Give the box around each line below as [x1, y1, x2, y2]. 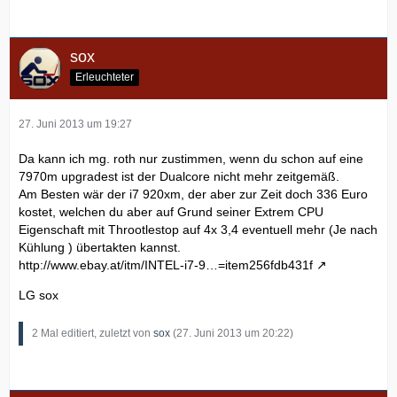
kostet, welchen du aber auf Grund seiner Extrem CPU [19, 205, 323, 220]
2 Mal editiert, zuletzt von [32, 327, 153, 340]
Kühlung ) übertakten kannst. [19, 240, 181, 255]
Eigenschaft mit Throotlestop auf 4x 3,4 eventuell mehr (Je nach [19, 222, 378, 237]
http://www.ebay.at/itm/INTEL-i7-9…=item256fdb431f [19, 258, 313, 273]
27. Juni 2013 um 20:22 [176, 327, 290, 340]
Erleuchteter [75, 70, 134, 83]
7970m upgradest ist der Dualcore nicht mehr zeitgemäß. [19, 169, 339, 184]
